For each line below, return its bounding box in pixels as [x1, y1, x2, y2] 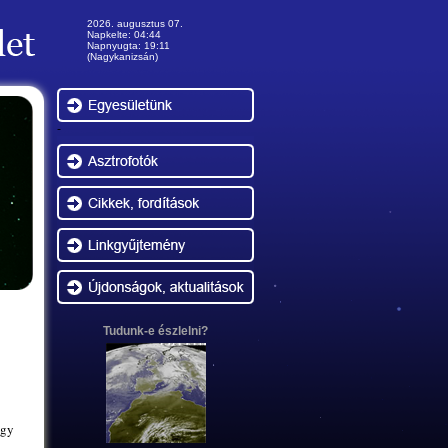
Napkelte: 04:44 [87, 29, 161, 40]
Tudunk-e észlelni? [103, 324, 208, 338]
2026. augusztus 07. [87, 18, 183, 29]
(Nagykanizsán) [87, 51, 158, 62]
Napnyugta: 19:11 [87, 40, 170, 51]
